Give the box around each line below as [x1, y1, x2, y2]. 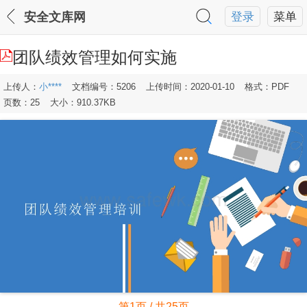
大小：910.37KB [50, 97, 116, 108]
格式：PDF [245, 82, 289, 92]
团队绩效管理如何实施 [12, 48, 177, 66]
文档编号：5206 [72, 82, 136, 92]
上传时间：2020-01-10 [146, 82, 234, 92]
